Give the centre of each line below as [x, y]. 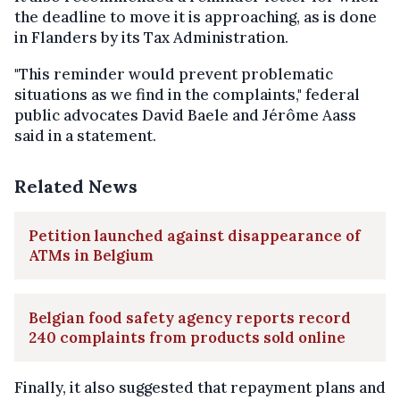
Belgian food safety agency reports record [190, 317]
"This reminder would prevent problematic [174, 74]
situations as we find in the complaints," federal [187, 94]
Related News [76, 186]
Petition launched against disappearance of [195, 235]
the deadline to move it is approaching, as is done [196, 17]
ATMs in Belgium [91, 255]
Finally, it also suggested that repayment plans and [200, 387]
